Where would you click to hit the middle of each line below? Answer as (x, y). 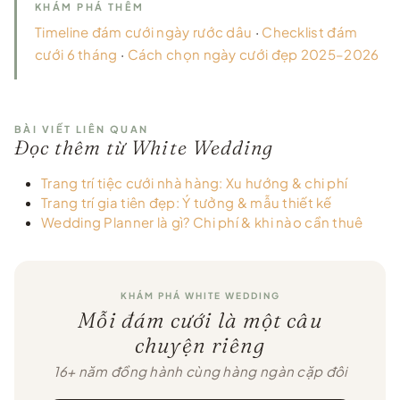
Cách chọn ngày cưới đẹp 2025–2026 (253, 54)
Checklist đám (310, 31)
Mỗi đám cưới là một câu (200, 320)
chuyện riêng (200, 345)
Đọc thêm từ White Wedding (144, 147)
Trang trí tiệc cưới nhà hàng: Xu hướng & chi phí (195, 182)
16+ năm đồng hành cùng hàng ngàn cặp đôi (200, 371)
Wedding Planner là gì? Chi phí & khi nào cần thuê (202, 221)
